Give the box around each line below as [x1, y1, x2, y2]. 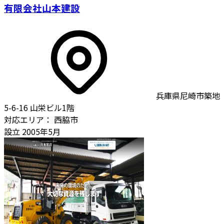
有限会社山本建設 [4, 1, 80, 15]
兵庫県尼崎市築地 [156, 89, 220, 101]
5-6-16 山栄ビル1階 [4, 101, 74, 113]
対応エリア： [4, 113, 52, 125]
